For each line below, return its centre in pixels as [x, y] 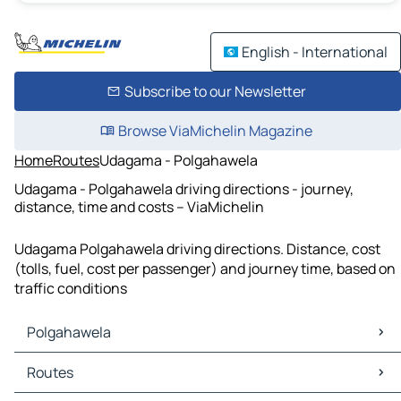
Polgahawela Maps [79, 363]
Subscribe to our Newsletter [215, 91]
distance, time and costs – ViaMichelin [139, 206]
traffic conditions [71, 289]
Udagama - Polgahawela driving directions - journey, [184, 188]
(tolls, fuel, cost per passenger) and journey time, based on [205, 269]
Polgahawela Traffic [83, 383]
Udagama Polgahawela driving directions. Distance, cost [197, 249]
